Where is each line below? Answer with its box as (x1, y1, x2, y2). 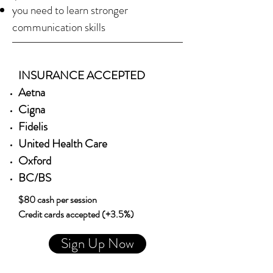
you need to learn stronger (12, 2, 128, 18)
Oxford (18, 152, 51, 169)
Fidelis (18, 118, 48, 135)
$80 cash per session (18, 193, 97, 207)
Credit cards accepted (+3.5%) (18, 207, 134, 221)
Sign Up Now (61, 233, 134, 253)
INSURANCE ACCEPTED (18, 67, 145, 83)
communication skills (12, 19, 105, 35)
